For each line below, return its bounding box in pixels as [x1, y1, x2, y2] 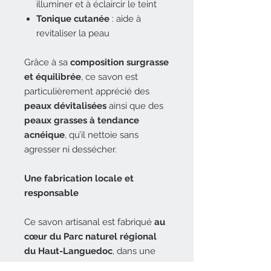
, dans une [113, 246, 155, 256]
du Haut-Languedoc [24, 246, 113, 256]
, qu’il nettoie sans [65, 129, 139, 140]
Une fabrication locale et [24, 173, 134, 184]
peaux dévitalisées [24, 100, 106, 111]
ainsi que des [106, 100, 163, 111]
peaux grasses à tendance [24, 115, 139, 126]
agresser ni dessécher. [24, 144, 117, 155]
